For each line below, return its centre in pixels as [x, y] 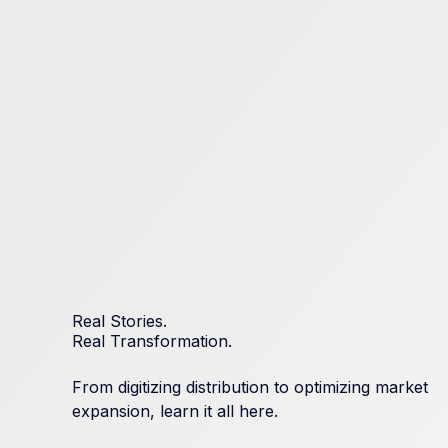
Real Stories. [119, 320]
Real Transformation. [152, 340]
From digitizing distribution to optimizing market [250, 386]
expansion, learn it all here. [175, 410]
